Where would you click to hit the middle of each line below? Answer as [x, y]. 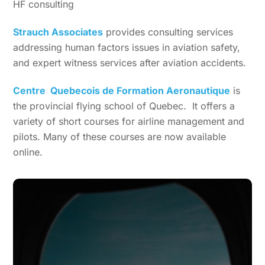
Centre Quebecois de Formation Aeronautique [122, 90]
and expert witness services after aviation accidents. [130, 62]
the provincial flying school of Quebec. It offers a [124, 106]
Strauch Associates [58, 32]
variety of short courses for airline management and [129, 121]
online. [28, 152]
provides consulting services [168, 32]
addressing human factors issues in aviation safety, [127, 47]
